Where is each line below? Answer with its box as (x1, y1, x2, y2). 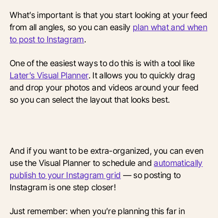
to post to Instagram (10, 34, 84, 44)
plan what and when (132, 21, 208, 32)
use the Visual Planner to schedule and (10, 157, 154, 168)
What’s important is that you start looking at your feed (10, 9, 208, 20)
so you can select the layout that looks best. (10, 94, 170, 105)
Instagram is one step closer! (10, 182, 116, 192)
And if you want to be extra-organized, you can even (10, 145, 204, 156)
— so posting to (121, 169, 181, 180)
